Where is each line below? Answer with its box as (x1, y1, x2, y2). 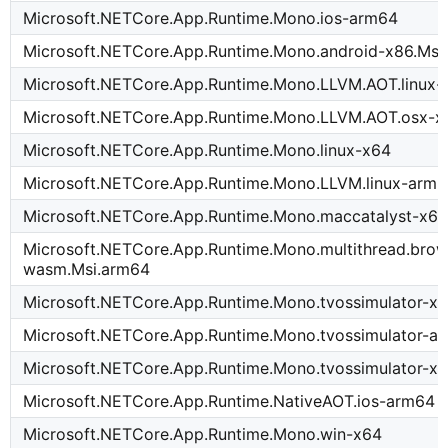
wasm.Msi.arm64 (23, 259, 151, 280)
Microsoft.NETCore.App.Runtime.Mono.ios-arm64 (23, 8, 399, 29)
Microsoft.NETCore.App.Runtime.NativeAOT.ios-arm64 (23, 391, 436, 412)
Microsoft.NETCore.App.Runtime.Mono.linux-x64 (23, 140, 392, 161)
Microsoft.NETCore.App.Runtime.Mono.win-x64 (23, 424, 383, 445)
